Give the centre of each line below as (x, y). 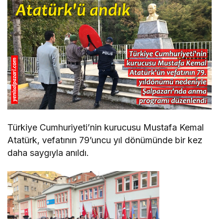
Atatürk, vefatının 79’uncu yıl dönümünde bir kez (105, 140)
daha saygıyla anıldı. (48, 153)
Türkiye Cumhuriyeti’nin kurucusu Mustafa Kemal (106, 127)
